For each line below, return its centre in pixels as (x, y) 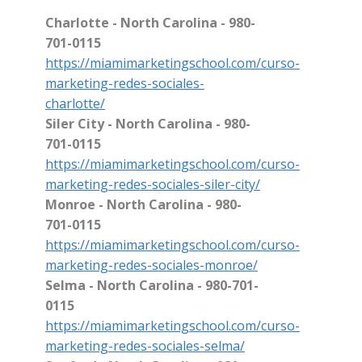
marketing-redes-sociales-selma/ (145, 346)
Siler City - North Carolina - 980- (147, 124)
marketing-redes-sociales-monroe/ (151, 265)
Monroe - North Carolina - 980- (143, 205)
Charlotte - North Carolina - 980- (150, 23)
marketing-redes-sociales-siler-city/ (152, 185)
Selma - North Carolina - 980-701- (152, 286)
